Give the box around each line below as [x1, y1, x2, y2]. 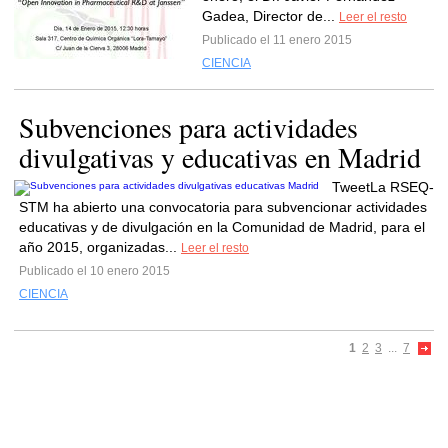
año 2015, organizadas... [19, 239, 181, 255]
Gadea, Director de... [202, 8, 339, 24]
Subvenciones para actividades [19, 108, 358, 146]
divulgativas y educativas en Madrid [19, 138, 421, 176]
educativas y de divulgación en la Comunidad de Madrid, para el [19, 219, 425, 235]
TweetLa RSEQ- [332, 179, 434, 195]
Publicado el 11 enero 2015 [202, 33, 352, 47]
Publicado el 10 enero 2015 [19, 264, 170, 278]
